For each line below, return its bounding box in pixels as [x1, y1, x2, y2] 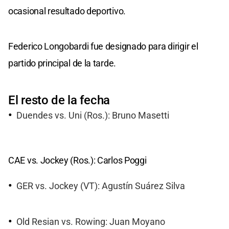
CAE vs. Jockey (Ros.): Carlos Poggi [8, 155, 147, 166]
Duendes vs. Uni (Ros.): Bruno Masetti [16, 110, 169, 121]
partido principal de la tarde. [8, 57, 116, 68]
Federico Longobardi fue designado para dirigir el [8, 40, 198, 52]
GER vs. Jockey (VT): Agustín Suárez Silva [16, 181, 185, 192]
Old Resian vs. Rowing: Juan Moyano [16, 216, 165, 227]
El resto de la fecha [8, 93, 110, 107]
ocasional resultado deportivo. [8, 5, 126, 16]
